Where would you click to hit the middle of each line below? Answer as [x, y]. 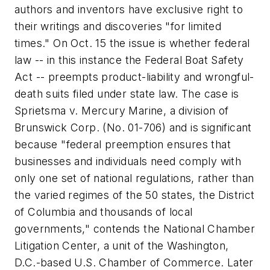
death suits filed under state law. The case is [127, 94]
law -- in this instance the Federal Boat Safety [129, 60]
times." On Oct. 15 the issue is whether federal [132, 43]
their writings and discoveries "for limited [118, 26]
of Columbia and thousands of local [104, 212]
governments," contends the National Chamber [135, 229]
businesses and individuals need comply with [128, 161]
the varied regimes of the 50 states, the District [135, 195]
